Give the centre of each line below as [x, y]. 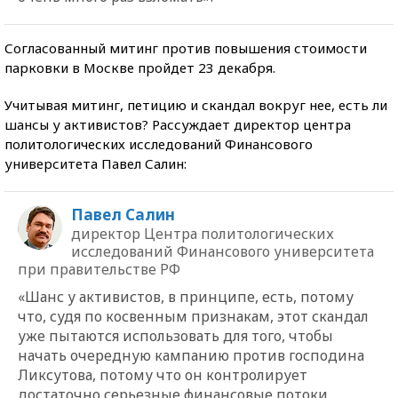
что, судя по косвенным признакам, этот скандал [193, 316]
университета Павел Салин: [96, 163]
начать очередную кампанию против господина [191, 355]
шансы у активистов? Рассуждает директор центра [178, 124]
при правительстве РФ [99, 269]
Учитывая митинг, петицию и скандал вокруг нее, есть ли [196, 104]
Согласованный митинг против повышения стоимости [186, 48]
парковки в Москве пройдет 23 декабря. [140, 67]
